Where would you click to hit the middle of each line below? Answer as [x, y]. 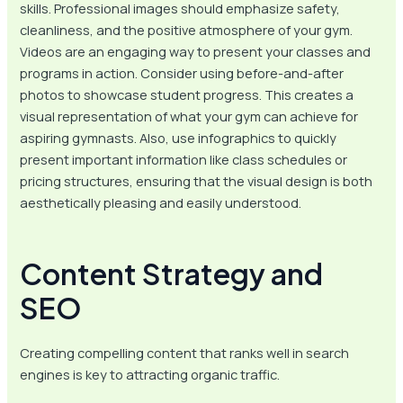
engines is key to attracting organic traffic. [150, 375]
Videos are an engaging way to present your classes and [196, 51]
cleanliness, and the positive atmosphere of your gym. [187, 29]
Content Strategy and [172, 273]
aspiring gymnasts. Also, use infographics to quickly [179, 137]
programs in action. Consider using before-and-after [182, 72]
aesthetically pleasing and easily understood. [161, 202]
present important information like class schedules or [184, 159]
